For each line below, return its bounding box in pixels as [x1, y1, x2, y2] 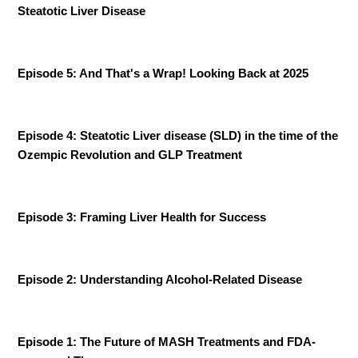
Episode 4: [18, 129, 81, 142]
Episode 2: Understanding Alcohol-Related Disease [18, 272, 303, 286]
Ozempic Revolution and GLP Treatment [18, 148, 243, 161]
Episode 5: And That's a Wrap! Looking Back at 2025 [18, 66, 309, 80]
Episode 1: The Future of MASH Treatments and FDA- [18, 335, 316, 348]
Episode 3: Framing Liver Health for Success [18, 210, 267, 224]
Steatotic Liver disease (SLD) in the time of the [80, 129, 339, 142]
